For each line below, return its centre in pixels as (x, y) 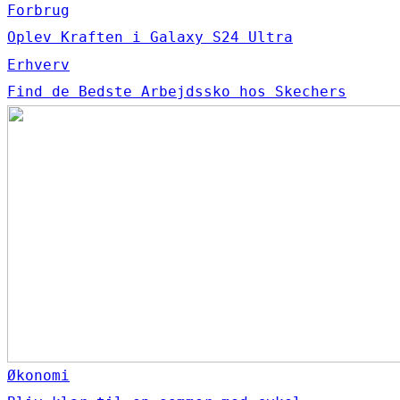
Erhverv (38, 65)
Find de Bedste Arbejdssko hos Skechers (177, 92)
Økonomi (38, 375)
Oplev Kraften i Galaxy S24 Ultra (150, 37)
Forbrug (38, 10)
